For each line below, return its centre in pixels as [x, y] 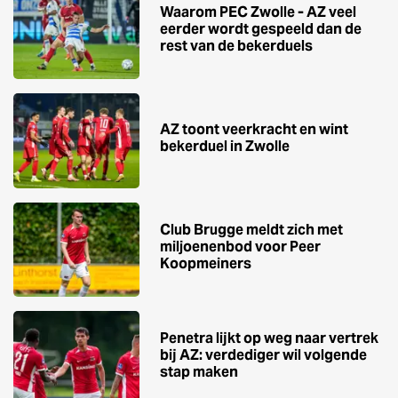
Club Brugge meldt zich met [251, 229]
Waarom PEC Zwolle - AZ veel [258, 12]
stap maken [199, 372]
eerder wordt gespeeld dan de [261, 28]
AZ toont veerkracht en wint [254, 129]
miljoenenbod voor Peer [240, 246]
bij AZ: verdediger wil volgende [263, 355]
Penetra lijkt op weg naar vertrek [269, 338]
